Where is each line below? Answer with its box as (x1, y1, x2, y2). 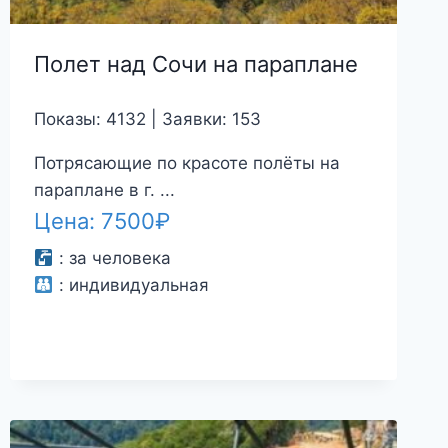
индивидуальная (68, 275, 209, 296)
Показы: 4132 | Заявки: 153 (34, 108, 262, 129)
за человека (68, 248, 171, 269)
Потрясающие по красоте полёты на (34, 152, 341, 173)
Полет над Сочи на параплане (34, 50, 359, 77)
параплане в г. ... (34, 179, 176, 200)
